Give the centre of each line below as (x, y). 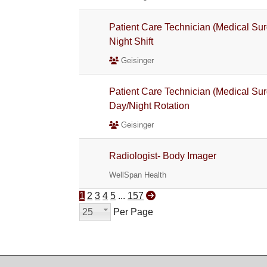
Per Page (132, 212)
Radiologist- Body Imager (163, 156)
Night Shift (131, 41)
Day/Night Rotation (150, 106)
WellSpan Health (138, 175)
